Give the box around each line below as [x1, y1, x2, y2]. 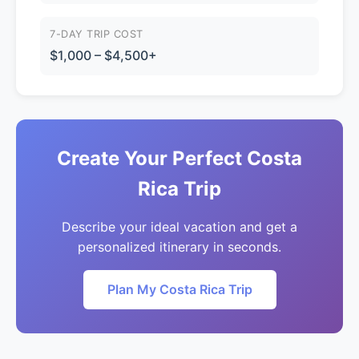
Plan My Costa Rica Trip [107, 281, 252, 298]
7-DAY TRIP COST [50, 28, 143, 41]
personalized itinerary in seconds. [78, 239, 281, 256]
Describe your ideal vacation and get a [62, 219, 297, 236]
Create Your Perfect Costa [57, 147, 302, 171]
